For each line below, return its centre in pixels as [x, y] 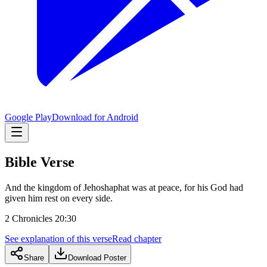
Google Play [28, 117]
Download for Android [95, 117]
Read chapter [137, 238]
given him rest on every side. [59, 198]
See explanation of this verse [58, 238]
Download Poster [97, 257]
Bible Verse [40, 162]
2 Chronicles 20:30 [41, 218]
